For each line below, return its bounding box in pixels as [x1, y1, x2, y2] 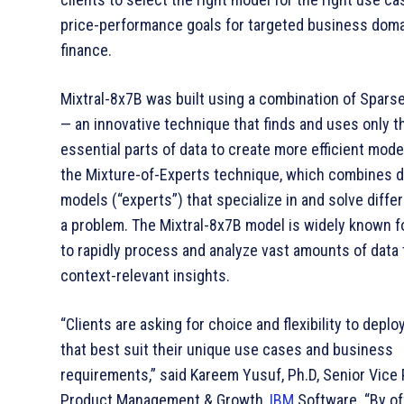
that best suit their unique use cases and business [60, 340, 393, 360]
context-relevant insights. [60, 266, 230, 286]
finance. [60, 41, 112, 60]
